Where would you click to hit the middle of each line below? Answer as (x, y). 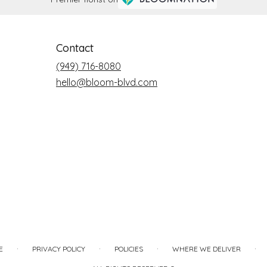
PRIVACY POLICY (58, 249)
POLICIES (128, 249)
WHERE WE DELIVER (206, 249)
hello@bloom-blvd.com (107, 82)
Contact (75, 48)
